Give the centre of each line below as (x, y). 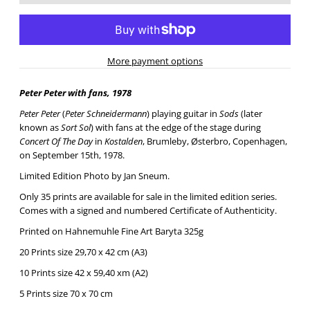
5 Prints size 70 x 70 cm (66, 293)
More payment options (155, 61)
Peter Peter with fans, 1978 (75, 93)
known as (40, 127)
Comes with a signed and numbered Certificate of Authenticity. (149, 210)
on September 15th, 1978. (72, 155)
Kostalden (123, 141)
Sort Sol (75, 127)
